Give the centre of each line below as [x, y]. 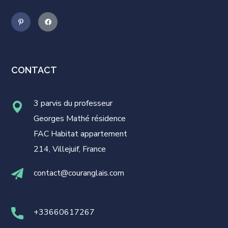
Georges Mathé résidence [80, 119]
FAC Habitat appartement [81, 134]
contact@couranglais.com [79, 173]
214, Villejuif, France [70, 149]
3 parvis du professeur [73, 104]
